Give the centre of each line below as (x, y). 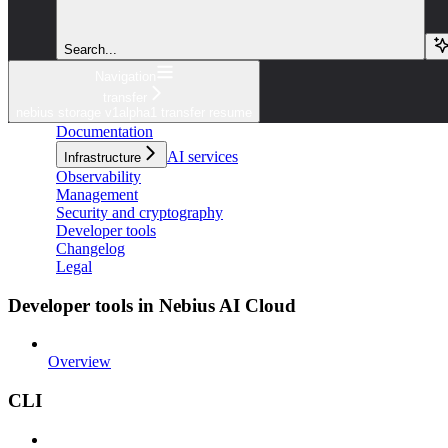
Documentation (104, 131)
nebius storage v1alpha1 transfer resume (134, 112)
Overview (79, 362)
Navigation (125, 76)
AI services (202, 156)
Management (97, 194)
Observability (98, 176)
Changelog (90, 248)
